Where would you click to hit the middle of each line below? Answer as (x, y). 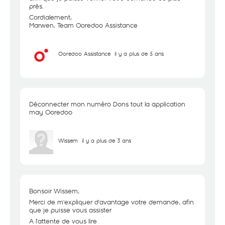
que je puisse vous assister (70, 210)
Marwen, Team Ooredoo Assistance (83, 25)
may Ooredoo (51, 112)
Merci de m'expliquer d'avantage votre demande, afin (111, 202)
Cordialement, (50, 17)
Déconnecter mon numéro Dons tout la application (107, 104)
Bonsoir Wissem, (54, 191)
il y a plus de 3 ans (106, 140)
